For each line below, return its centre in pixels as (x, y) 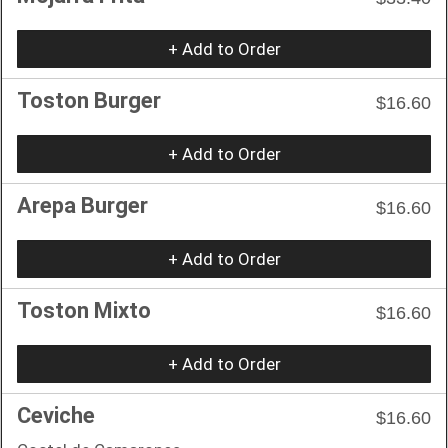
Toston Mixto (84, 310)
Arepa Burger (82, 205)
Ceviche (56, 415)
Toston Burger (89, 100)
